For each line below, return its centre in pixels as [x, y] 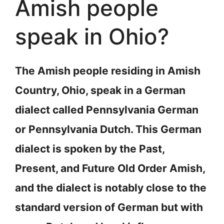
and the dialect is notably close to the [111, 187]
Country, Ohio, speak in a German [100, 90]
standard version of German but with [109, 207]
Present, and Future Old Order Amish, [110, 168]
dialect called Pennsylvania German [107, 109]
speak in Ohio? [92, 36]
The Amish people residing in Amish [108, 70]
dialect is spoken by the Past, [90, 148]
